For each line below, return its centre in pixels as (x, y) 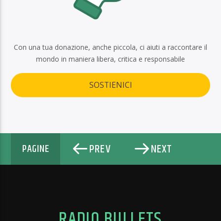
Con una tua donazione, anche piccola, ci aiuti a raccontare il (110, 47)
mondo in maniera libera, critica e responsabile (110, 59)
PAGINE (36, 149)
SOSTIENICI (110, 85)
